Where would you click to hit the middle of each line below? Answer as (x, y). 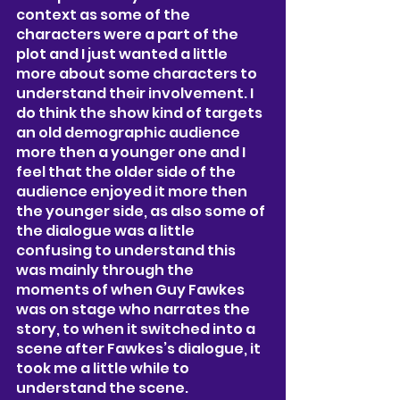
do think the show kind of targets (141, 112)
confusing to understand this (127, 250)
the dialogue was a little (107, 230)
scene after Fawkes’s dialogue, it (140, 348)
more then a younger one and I (132, 152)
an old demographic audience (129, 132)
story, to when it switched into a (137, 329)
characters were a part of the (129, 34)
